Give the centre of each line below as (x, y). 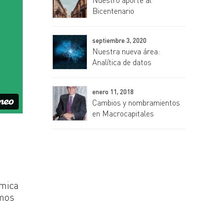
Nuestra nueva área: (126, 51)
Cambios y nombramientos (136, 102)
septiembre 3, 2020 (119, 41)
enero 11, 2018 (113, 92)
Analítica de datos (122, 62)
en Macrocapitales (123, 113)
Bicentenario (113, 11)
